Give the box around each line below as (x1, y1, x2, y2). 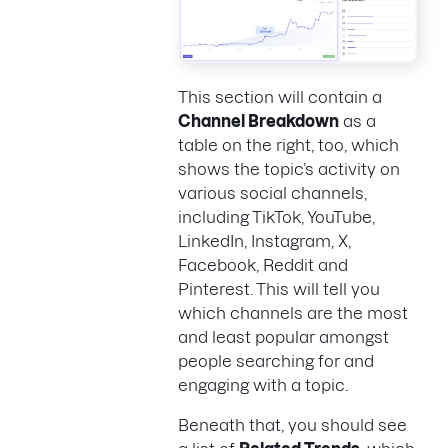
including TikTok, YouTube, (178, 207, 375, 226)
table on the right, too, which (178, 135, 399, 154)
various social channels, (178, 183, 367, 202)
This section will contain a (178, 87, 382, 106)
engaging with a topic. (178, 375, 348, 394)
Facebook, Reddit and (178, 255, 348, 274)
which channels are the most (178, 303, 408, 322)
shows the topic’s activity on (178, 159, 400, 178)
